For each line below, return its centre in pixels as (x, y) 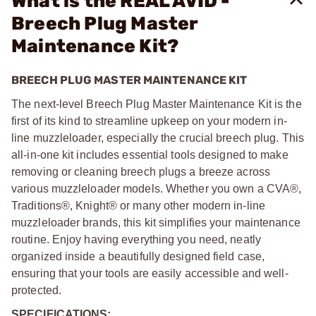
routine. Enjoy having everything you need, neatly (136, 239)
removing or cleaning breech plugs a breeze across (141, 172)
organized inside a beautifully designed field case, (138, 256)
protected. (36, 290)
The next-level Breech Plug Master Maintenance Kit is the (157, 104)
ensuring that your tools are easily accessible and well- (150, 273)
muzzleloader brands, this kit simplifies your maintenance (156, 223)
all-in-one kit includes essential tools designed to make (150, 155)
